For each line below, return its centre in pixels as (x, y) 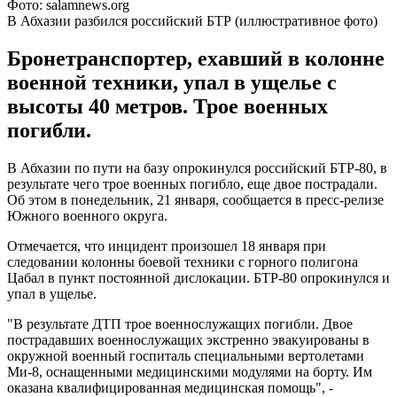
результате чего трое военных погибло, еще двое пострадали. (192, 183)
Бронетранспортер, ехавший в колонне (196, 58)
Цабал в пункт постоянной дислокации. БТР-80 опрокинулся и (198, 277)
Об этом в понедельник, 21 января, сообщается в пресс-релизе (195, 199)
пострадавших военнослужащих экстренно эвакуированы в (188, 339)
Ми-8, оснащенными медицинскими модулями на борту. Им (190, 371)
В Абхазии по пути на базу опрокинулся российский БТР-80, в (197, 167)
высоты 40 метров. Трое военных (167, 106)
